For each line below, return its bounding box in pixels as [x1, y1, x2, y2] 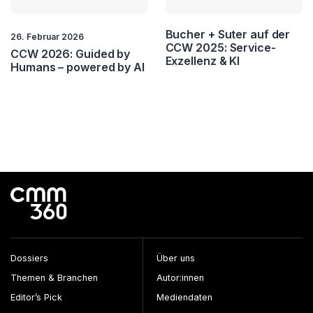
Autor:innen [156, 272, 204, 283]
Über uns [156, 252, 195, 263]
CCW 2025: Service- [165, 40, 276, 54]
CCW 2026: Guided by [10, 46, 131, 61]
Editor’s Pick [10, 291, 62, 303]
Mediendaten [156, 291, 212, 303]
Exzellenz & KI [165, 53, 240, 68]
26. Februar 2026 [10, 31, 84, 42]
